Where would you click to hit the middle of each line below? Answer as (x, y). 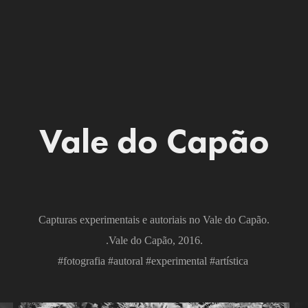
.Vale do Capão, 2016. (154, 240)
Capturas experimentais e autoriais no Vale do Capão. (154, 220)
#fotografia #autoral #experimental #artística (154, 261)
